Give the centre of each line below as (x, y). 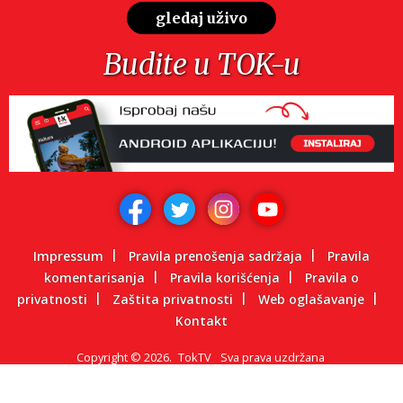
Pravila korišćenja (225, 277)
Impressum (68, 255)
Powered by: (155, 383)
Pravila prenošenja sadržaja (215, 255)
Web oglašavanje (311, 299)
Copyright (103, 357)
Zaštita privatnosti (173, 299)
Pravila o (332, 277)
